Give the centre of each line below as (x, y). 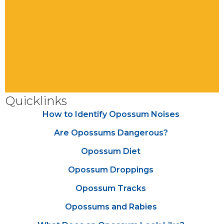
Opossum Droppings (111, 170)
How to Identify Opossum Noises (111, 114)
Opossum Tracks (111, 188)
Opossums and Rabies (111, 207)
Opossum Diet (111, 151)
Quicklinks (36, 101)
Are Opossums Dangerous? (111, 133)
